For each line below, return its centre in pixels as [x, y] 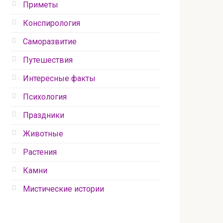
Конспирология [52, 23]
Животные [43, 134]
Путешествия [48, 60]
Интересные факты [59, 79]
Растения [40, 152]
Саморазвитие [50, 42]
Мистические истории [63, 189]
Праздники [44, 115]
